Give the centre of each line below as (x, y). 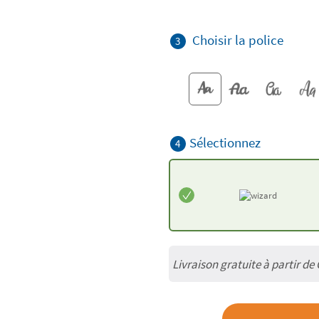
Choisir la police (237, 40)
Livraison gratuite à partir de (244, 264)
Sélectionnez (225, 142)
